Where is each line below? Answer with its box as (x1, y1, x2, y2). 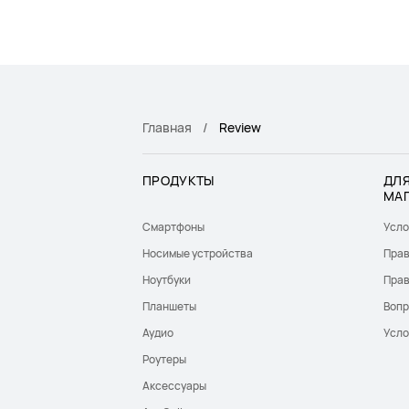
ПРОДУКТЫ (142, 172, 215, 189)
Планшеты (142, 299, 196, 314)
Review (219, 119, 261, 136)
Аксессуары (142, 378, 206, 393)
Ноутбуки (142, 272, 191, 288)
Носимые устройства (142, 246, 253, 261)
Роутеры (142, 351, 186, 367)
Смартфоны (142, 219, 204, 235)
